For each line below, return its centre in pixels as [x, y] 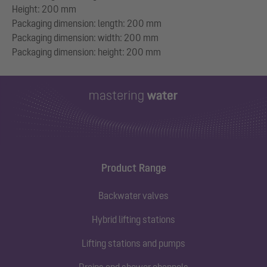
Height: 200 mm [44, 9]
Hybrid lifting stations [133, 219]
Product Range [133, 167]
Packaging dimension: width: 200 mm [85, 38]
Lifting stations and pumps [133, 243]
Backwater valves [133, 195]
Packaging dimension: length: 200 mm [87, 24]
